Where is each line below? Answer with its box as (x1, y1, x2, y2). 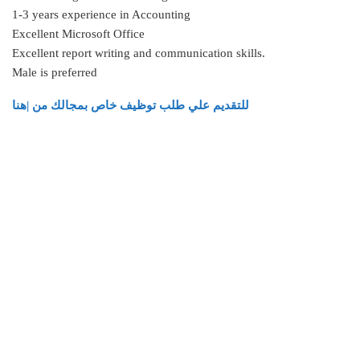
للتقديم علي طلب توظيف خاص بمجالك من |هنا (12, 98, 249, 112)
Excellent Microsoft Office (12, 27, 145, 40)
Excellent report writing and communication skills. (12, 46, 265, 59)
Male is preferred (12, 65, 97, 79)
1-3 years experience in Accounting (12, 7, 190, 21)
